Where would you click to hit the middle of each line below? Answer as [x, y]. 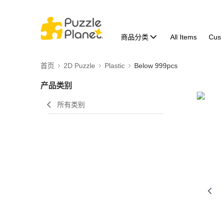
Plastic [115, 66]
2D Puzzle [79, 66]
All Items [183, 37]
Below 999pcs [156, 66]
